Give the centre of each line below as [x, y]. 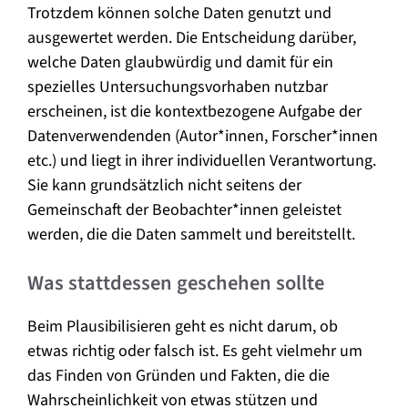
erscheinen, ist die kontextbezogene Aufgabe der [194, 111]
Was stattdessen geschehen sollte [176, 283]
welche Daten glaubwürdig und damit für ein [180, 62]
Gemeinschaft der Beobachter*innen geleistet [184, 209]
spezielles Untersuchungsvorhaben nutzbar [178, 87]
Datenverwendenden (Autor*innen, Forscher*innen [203, 136]
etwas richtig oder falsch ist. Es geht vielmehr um [195, 351]
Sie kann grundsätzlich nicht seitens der [164, 185]
